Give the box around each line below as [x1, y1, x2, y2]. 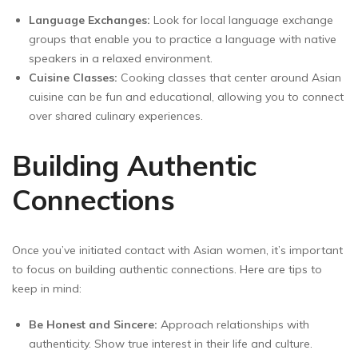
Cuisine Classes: [29, 70, 117, 85]
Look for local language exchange [150, 12, 333, 27]
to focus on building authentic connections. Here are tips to [12, 261, 322, 276]
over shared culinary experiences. [29, 108, 203, 123]
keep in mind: [12, 280, 82, 296]
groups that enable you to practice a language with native [29, 31, 336, 46]
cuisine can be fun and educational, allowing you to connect [29, 89, 344, 104]
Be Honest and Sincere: [29, 316, 157, 332]
